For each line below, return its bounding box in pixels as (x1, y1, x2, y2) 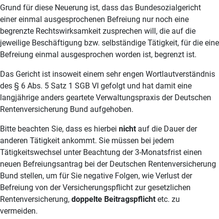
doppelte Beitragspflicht (71, 195, 155, 204)
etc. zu (155, 195, 180, 204)
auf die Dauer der (136, 124, 197, 134)
